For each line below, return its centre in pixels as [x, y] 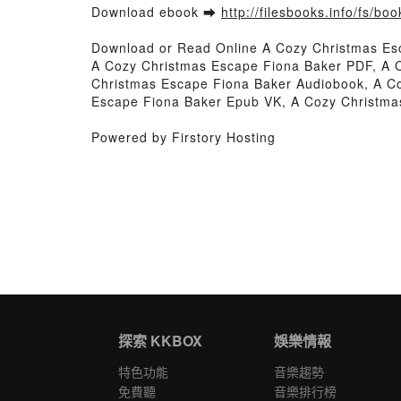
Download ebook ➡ [156, 12]
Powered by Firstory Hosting [183, 137]
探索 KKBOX [160, 341]
